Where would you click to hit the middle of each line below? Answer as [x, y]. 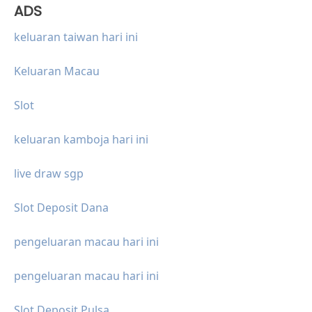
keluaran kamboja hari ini [81, 139]
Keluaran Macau [57, 71]
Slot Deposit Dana [61, 207]
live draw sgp [49, 173]
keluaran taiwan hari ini [76, 37]
